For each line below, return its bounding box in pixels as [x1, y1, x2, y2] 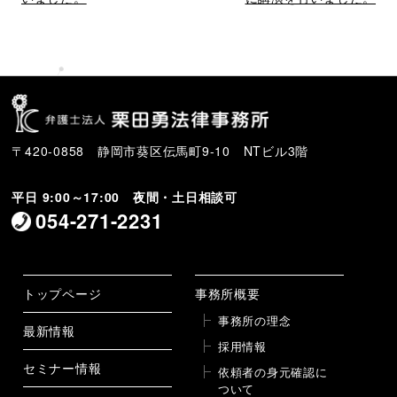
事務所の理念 [217, 312, 292, 330]
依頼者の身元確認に [217, 363, 328, 381]
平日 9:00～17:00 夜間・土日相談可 [12, 188, 237, 206]
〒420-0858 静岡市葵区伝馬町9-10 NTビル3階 [12, 142, 308, 160]
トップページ [22, 284, 102, 303]
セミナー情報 [22, 359, 102, 378]
